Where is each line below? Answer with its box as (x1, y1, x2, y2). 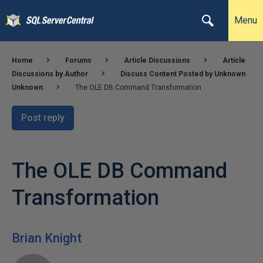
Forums (65, 56, 92, 65)
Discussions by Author (12, 70, 88, 78)
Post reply (21, 112, 65, 123)
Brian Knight (12, 231, 82, 245)
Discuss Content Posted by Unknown (120, 70, 245, 78)
